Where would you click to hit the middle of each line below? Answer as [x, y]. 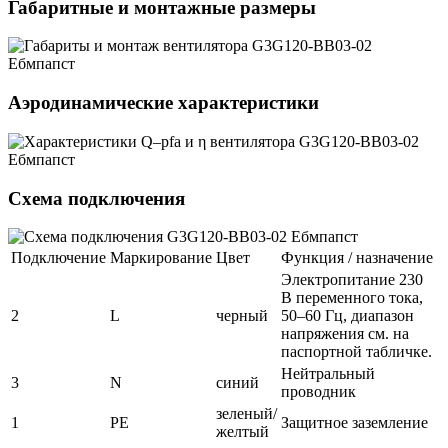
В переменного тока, [352, 298]
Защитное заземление [354, 423]
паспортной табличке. [356, 352]
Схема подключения [96, 198]
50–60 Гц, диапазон [347, 316]
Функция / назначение [357, 258]
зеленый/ [246, 414]
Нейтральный [328, 374]
